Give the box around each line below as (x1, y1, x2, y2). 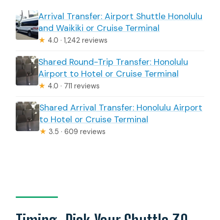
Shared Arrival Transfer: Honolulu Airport (39, 102, 203, 113)
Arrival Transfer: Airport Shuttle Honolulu (38, 10, 203, 22)
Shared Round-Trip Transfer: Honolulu (38, 56, 188, 67)
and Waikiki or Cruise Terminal (38, 22, 160, 33)
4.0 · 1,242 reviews (46, 35, 108, 45)
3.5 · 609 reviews (47, 127, 106, 136)
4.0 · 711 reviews (45, 81, 100, 90)
